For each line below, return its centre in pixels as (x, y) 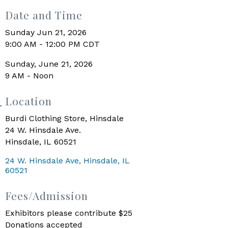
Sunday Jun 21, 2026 (46, 32)
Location (29, 101)
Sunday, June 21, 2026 (49, 64)
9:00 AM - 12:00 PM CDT (53, 44)
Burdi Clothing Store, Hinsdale (65, 118)
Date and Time (44, 15)
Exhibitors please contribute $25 (69, 213)
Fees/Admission (47, 195)
